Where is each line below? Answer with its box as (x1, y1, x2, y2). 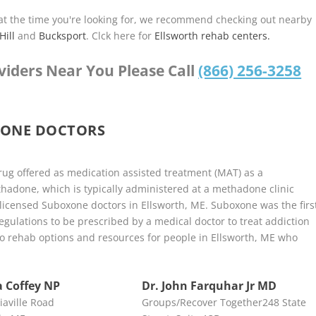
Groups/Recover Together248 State (141, 295, 306, 309)
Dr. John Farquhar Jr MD (141, 277, 276, 293)
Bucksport (39, 29, 87, 43)
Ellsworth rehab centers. (154, 29, 271, 43)
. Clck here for (86, 29, 155, 43)
